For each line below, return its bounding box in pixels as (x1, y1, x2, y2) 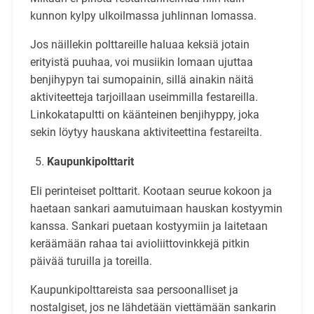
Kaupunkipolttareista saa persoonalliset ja (29, 282, 238, 296)
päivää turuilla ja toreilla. (29, 254, 152, 268)
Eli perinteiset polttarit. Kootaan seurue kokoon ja (29, 184, 272, 198)
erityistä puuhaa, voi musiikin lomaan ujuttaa (29, 55, 253, 69)
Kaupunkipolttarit (46, 154, 134, 168)
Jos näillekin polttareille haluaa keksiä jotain (29, 37, 250, 51)
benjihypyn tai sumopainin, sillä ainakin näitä (29, 72, 254, 86)
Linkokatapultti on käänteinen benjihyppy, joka (29, 107, 259, 121)
